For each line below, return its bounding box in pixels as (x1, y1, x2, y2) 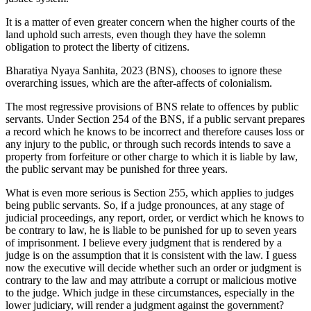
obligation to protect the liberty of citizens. (6, 40, 190, 53)
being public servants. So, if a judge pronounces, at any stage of (6, 199, 284, 211)
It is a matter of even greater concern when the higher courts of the (6, 15, 295, 28)
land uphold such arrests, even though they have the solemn (6, 28, 266, 40)
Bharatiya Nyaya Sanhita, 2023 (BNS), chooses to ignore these (6, 64, 282, 76)
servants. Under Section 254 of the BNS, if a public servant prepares (6, 112, 305, 125)
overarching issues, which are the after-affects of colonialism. (6, 76, 272, 89)
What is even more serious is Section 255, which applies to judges (6, 186, 294, 199)
